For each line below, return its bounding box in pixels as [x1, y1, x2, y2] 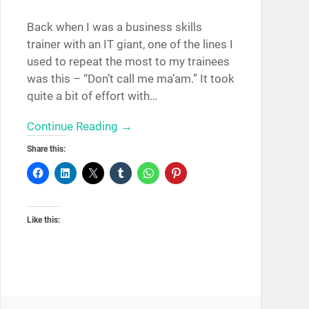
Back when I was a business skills [26, 19, 202, 34]
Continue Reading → [26, 119, 132, 133]
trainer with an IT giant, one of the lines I [26, 37, 233, 51]
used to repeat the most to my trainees [26, 54, 230, 68]
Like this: [26, 215, 60, 225]
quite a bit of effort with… [26, 88, 157, 103]
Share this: [26, 143, 66, 154]
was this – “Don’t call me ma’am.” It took [26, 71, 235, 86]
